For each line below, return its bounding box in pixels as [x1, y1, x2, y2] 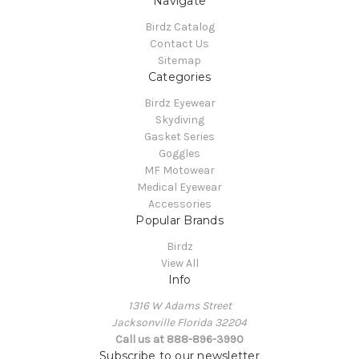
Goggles [159, 146, 200, 160]
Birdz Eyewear [143, 95, 216, 110]
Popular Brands [135, 212, 224, 228]
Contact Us [150, 36, 209, 50]
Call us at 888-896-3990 [115, 332, 244, 346]
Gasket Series [144, 129, 215, 143]
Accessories [147, 196, 212, 211]
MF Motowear [144, 163, 215, 177]
